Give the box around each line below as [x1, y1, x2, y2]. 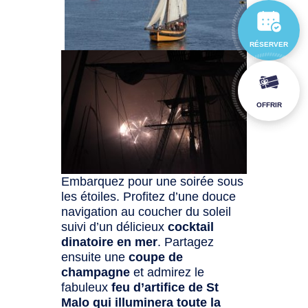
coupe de [129, 250, 184, 264]
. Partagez [157, 234, 214, 249]
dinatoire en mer [61, 234, 158, 249]
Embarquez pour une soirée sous [61, 174, 244, 188]
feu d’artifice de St [111, 280, 219, 294]
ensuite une [61, 250, 129, 264]
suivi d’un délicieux [61, 219, 168, 234]
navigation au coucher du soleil [61, 204, 232, 219]
